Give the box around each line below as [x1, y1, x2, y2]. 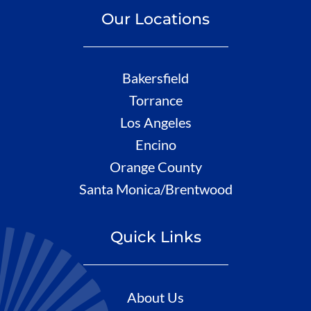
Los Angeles [119, 113, 192, 131]
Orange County [109, 158, 202, 175]
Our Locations [101, 9, 210, 28]
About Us [127, 288, 184, 305]
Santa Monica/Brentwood [78, 180, 233, 197]
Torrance [128, 91, 183, 108]
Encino [135, 135, 176, 153]
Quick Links [110, 227, 201, 246]
